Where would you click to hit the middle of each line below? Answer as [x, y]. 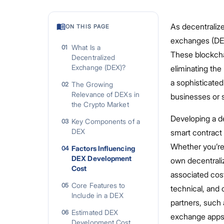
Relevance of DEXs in [105, 94]
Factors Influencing [103, 148]
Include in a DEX [97, 195]
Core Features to [98, 185]
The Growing [92, 84]
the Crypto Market [100, 104]
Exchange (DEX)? [99, 67]
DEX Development [102, 158]
